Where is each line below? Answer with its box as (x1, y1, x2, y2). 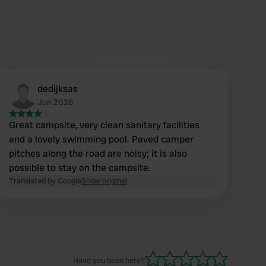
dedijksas (37, 83, 78, 96)
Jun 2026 (37, 97, 73, 108)
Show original (81, 176, 127, 186)
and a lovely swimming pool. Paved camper (8, 133, 194, 146)
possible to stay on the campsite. (8, 161, 151, 175)
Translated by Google (8, 176, 81, 186)
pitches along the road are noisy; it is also (8, 147, 187, 160)
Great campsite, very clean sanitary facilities (8, 119, 199, 132)
